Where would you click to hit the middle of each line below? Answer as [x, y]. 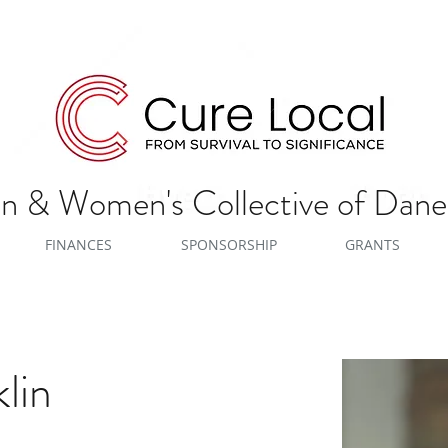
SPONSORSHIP [228, 244]
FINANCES [78, 244]
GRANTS [372, 244]
